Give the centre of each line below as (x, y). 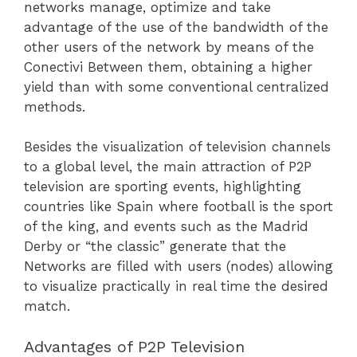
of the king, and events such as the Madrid (166, 227)
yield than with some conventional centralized (177, 86)
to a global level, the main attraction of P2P (168, 167)
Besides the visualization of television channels (177, 147)
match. (47, 306)
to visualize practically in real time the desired (176, 286)
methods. (55, 106)
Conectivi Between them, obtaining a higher (168, 67)
